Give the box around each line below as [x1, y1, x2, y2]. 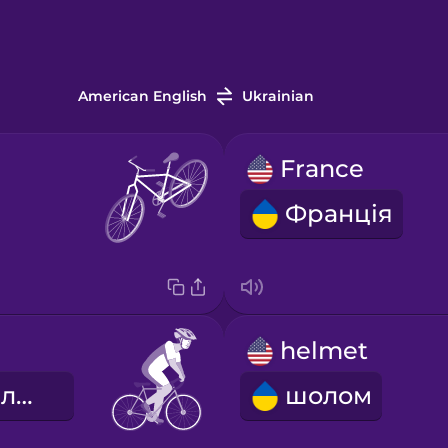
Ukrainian [241, 87, 314, 106]
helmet [279, 336, 368, 366]
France [279, 154, 364, 184]
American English [77, 87, 207, 106]
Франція [284, 199, 393, 229]
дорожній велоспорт [15, 381, 33, 411]
